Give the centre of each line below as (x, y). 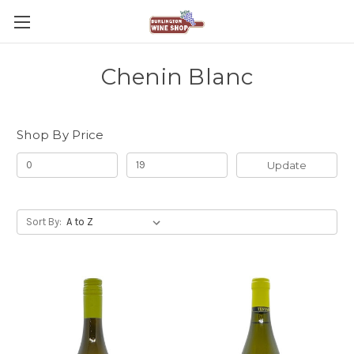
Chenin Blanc (177, 77)
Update (286, 165)
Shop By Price (60, 135)
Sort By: (43, 221)
